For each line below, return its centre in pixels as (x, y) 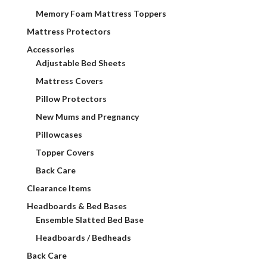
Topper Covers (65, 152)
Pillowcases (59, 134)
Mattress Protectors (69, 31)
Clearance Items (59, 188)
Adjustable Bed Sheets (80, 63)
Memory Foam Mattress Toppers (101, 13)
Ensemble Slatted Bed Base (89, 220)
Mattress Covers (69, 81)
